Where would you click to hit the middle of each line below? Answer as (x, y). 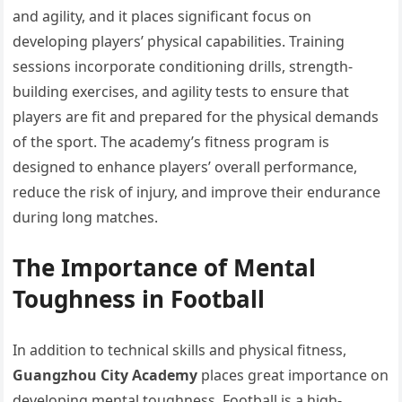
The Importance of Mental (165, 267)
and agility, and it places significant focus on (162, 16)
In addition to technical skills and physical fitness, (180, 350)
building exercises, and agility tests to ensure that (181, 92)
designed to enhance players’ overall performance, (185, 167)
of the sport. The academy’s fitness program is (171, 142)
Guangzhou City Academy (105, 375)
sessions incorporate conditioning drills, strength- (183, 66)
